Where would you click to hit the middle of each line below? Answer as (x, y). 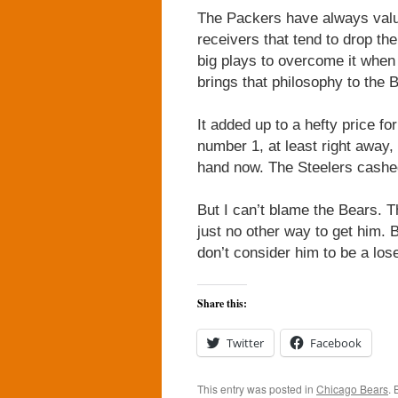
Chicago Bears (352, 389)
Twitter (245, 343)
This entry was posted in (257, 389)
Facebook (336, 343)
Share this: (222, 303)
